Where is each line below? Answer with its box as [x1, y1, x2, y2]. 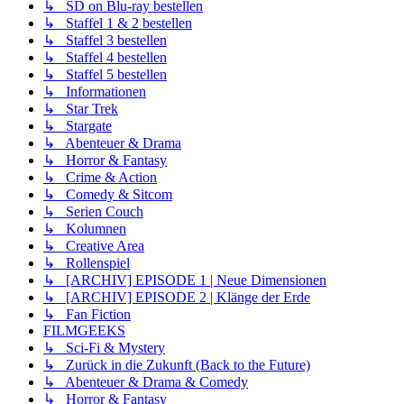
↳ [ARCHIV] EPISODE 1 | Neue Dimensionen [43, 272, 326, 289]
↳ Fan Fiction [43, 307, 131, 323]
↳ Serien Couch [43, 204, 143, 220]
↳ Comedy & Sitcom [43, 187, 172, 203]
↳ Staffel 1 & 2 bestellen [43, 15, 192, 32]
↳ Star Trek [43, 101, 118, 117]
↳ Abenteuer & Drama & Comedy [43, 374, 248, 390]
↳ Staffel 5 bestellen [43, 67, 167, 83]
